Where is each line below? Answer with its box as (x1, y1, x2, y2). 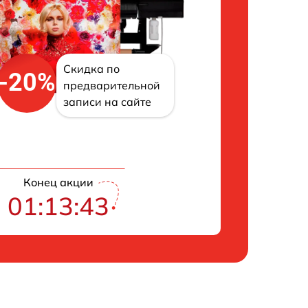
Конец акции (23, 175, 93, 189)
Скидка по (63, 61, 120, 76)
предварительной (63, 78, 161, 92)
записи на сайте (63, 94, 152, 109)
